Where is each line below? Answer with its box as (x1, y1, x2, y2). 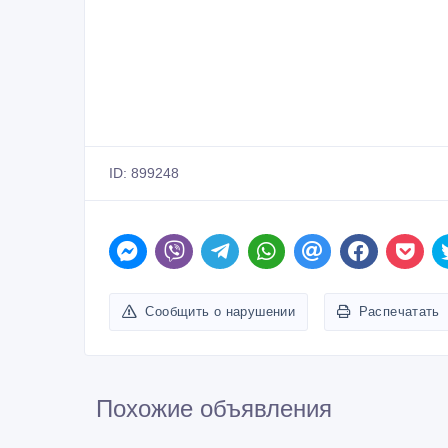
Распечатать (358, 303, 440, 319)
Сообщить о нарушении (145, 303, 296, 319)
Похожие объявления (96, 394, 332, 422)
